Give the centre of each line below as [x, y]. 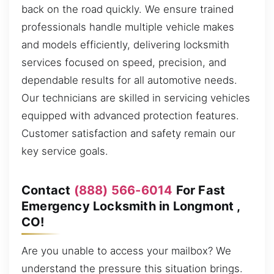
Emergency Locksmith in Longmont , [131, 206]
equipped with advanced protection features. [130, 116]
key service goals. [65, 151]
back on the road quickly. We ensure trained [128, 9]
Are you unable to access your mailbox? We [126, 251]
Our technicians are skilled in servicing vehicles [136, 98]
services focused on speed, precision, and [124, 63]
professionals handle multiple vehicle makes [128, 27]
